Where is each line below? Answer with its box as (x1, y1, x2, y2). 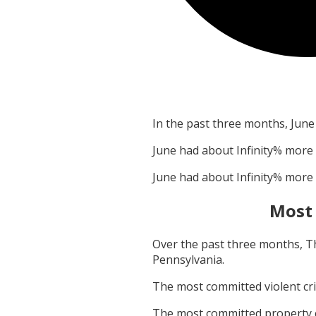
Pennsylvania (152, 252, 222, 268)
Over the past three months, (152, 236, 305, 253)
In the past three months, (152, 116, 291, 132)
